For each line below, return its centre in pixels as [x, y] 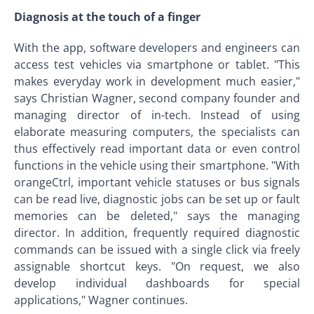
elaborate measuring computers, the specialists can [157, 132]
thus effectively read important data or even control [157, 149]
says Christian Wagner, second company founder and [157, 98]
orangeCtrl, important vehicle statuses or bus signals [157, 182]
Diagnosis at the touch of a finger [107, 17]
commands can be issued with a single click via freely [157, 250]
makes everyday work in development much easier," [157, 81]
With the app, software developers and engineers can [157, 48]
